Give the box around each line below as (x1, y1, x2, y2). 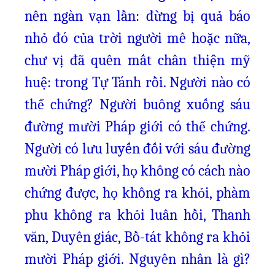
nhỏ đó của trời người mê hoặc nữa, (25, 29, 250, 47)
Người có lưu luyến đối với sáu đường (25, 140, 250, 157)
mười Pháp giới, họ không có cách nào (25, 162, 250, 179)
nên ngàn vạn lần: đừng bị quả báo (25, 7, 250, 25)
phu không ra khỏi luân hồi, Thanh (25, 206, 250, 223)
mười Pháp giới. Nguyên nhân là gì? (25, 250, 250, 268)
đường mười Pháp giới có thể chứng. (25, 118, 250, 135)
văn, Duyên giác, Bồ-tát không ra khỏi (25, 228, 250, 246)
